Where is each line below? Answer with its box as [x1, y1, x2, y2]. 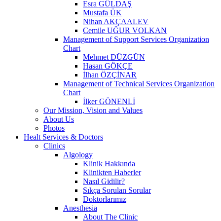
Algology [63, 150, 93, 159]
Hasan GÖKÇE [83, 61, 133, 70]
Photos [43, 123, 65, 132]
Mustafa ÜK [83, 8, 122, 17]
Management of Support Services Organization [63, 35, 209, 43]
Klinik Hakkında [83, 159, 135, 168]
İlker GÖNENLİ [83, 97, 135, 106]
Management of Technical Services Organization [63, 79, 215, 88]
